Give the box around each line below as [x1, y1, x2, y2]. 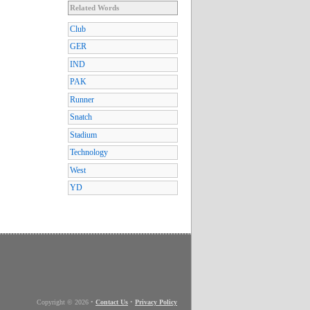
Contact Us [95, 298, 128, 306]
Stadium [70, 129, 97, 140]
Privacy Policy [135, 298, 177, 306]
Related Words [70, 3, 119, 12]
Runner [70, 94, 94, 104]
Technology [70, 147, 108, 158]
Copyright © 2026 [37, 298, 91, 306]
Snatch [70, 112, 92, 122]
